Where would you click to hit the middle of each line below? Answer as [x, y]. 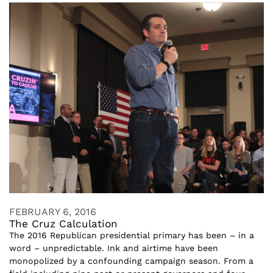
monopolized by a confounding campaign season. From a [131, 261]
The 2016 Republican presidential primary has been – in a [132, 235]
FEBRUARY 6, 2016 [53, 212]
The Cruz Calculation [63, 224]
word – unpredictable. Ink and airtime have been [114, 248]
